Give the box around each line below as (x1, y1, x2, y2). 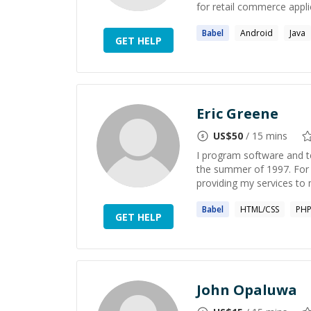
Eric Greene (196, 104, 278, 123)
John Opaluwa (196, 280, 297, 299)
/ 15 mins (243, 129, 287, 142)
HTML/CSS (240, 203, 279, 215)
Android (240, 27, 273, 39)
